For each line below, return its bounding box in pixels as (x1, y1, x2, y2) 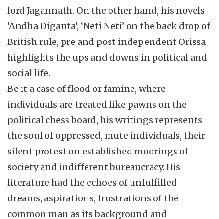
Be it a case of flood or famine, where (7, 83, 166, 94)
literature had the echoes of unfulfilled (7, 177, 177, 188)
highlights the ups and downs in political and (7, 52, 207, 63)
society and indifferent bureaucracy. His (7, 161, 180, 173)
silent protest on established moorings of (7, 146, 188, 157)
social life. (7, 67, 50, 79)
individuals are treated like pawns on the (7, 99, 187, 110)
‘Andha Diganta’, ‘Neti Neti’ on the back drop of (7, 21, 210, 32)
